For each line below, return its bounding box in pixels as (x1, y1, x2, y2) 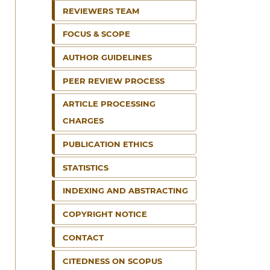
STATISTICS (63, 162, 108, 172)
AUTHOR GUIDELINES (63, 52, 152, 63)
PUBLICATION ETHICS (63, 139, 153, 149)
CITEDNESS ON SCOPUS (63, 256, 162, 266)
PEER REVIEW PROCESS (63, 75, 165, 86)
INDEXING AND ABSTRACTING (63, 186, 188, 196)
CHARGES (63, 116, 104, 126)
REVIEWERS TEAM (63, 5, 139, 16)
